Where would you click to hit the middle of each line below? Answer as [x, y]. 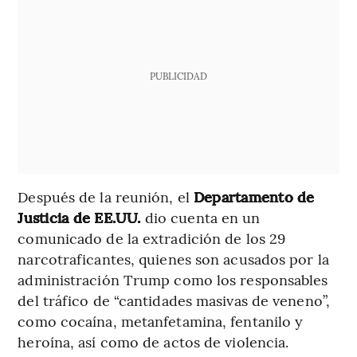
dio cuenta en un [200, 218]
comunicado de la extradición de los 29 [152, 238]
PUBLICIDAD [178, 76]
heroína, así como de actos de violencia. [153, 342]
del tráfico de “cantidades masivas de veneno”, [174, 300]
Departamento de [254, 197]
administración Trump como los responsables [173, 280]
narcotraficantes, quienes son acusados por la [173, 259]
